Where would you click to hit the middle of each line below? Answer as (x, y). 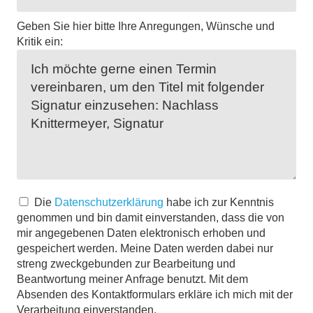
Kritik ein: (40, 42)
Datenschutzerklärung (109, 202)
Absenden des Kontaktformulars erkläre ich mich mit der (155, 294)
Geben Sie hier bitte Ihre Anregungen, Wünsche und (146, 26)
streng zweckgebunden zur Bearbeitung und (126, 264)
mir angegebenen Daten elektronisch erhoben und (141, 233)
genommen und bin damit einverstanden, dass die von (151, 218)
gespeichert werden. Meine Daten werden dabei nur (145, 248)
